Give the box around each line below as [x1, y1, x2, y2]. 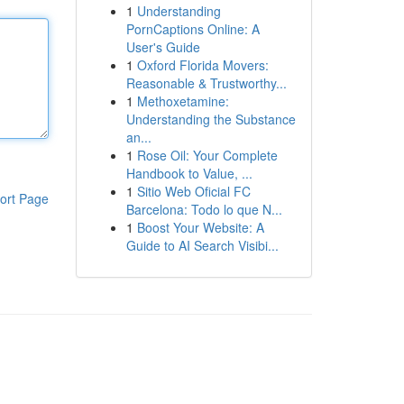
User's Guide [125, 38, 200, 56]
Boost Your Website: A [136, 218, 264, 236]
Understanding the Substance [125, 110, 296, 128]
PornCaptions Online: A [125, 20, 260, 38]
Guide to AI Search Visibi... [125, 236, 279, 254]
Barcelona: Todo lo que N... [125, 200, 282, 218]
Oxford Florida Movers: [136, 56, 269, 74]
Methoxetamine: [136, 92, 229, 110]
